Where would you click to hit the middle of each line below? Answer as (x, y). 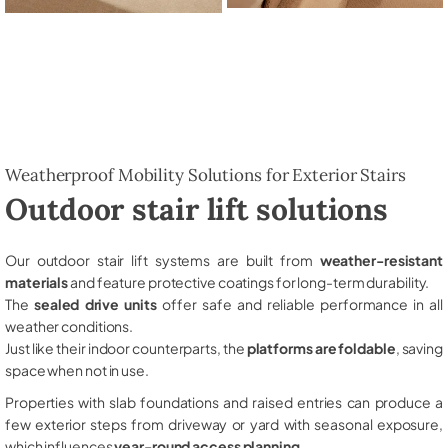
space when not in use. (77, 369)
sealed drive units (95, 303)
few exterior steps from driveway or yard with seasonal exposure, (224, 423)
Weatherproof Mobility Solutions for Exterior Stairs (205, 174)
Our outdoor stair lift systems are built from (162, 259)
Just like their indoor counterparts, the (126, 347)
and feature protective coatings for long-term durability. (249, 281)
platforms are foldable (321, 347)
